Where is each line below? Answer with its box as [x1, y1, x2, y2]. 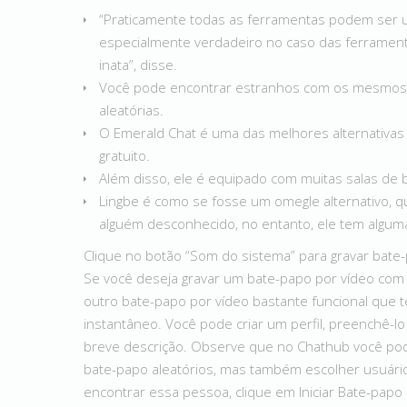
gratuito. [99, 146, 150, 164]
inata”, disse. [99, 55, 177, 74]
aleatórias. [99, 101, 164, 119]
